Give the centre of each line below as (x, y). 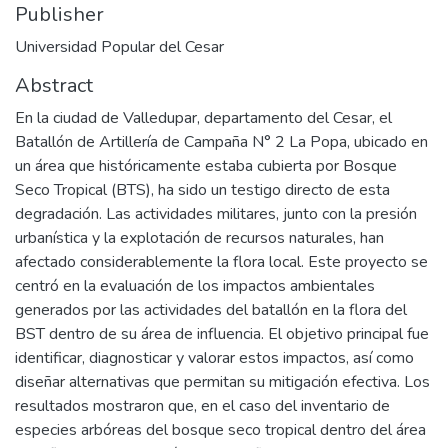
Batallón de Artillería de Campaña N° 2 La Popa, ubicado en (221, 141)
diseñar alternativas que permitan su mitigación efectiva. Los (222, 381)
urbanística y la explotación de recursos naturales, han (199, 237)
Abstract (54, 85)
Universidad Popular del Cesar (119, 46)
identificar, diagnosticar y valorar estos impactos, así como (214, 357)
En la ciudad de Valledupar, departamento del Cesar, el (203, 117)
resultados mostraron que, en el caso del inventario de (202, 405)
